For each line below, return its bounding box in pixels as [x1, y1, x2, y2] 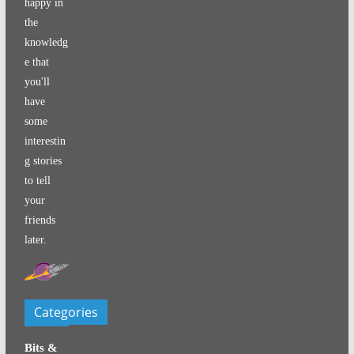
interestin [24, 134, 66, 147]
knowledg [24, 36, 68, 48]
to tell [24, 174, 51, 186]
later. [24, 233, 47, 246]
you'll [24, 75, 50, 88]
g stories [24, 154, 62, 167]
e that [24, 55, 49, 68]
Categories [33, 303, 98, 321]
